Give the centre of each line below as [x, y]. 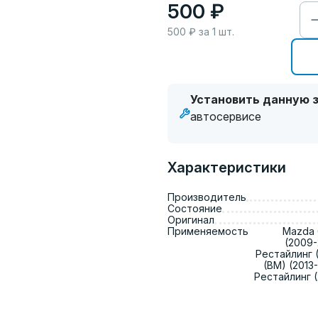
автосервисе [227, 116]
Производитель [207, 197]
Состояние [195, 208]
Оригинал [191, 220]
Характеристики [227, 168]
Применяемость [208, 231]
